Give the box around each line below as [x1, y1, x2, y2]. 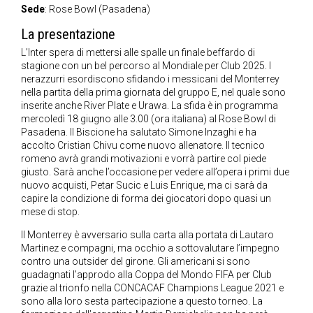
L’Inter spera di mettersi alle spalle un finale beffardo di [21, 47, 255, 59]
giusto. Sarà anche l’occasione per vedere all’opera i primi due [21, 166, 289, 178]
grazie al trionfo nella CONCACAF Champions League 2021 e [21, 282, 284, 294]
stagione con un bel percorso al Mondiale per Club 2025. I [21, 60, 271, 72]
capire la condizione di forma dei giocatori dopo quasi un [21, 193, 271, 205]
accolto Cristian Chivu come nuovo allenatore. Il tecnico [21, 140, 265, 152]
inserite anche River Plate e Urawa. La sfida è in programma [21, 100, 278, 112]
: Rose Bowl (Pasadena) [45, 3, 150, 15]
